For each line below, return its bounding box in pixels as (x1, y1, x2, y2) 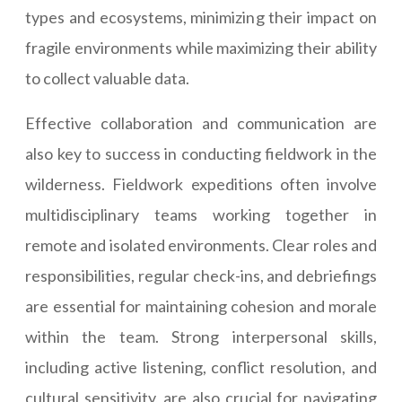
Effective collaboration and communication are (25, 113, 377, 134)
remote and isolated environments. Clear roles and (25, 235, 377, 256)
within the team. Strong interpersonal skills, (25, 327, 377, 347)
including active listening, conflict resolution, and (25, 357, 377, 378)
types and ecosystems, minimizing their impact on (25, 7, 377, 28)
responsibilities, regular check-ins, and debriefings (25, 266, 377, 286)
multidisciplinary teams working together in (25, 205, 377, 225)
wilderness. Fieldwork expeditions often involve (25, 174, 377, 195)
